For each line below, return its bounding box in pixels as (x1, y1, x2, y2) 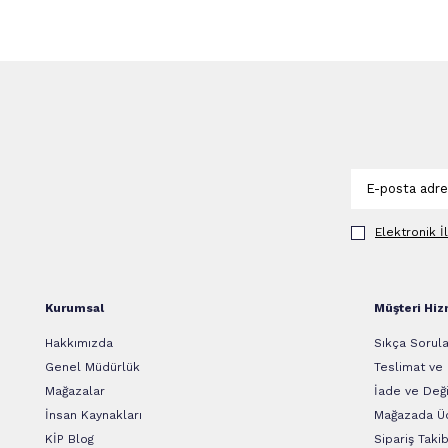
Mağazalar (45, 383, 105, 398)
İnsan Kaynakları (45, 407, 142, 422)
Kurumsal (45, 300, 104, 315)
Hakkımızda (45, 335, 113, 350)
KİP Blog (45, 431, 94, 446)
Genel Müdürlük (45, 359, 140, 374)
